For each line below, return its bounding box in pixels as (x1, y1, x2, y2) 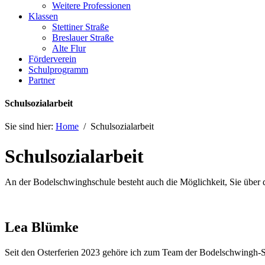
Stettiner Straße (52, 21, 109, 32)
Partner (28, 75, 55, 85)
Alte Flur (52, 43, 86, 53)
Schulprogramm (28, 64, 88, 75)
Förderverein (28, 53, 76, 64)
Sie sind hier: (5, 121, 56, 132)
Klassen (28, 11, 58, 21)
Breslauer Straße (52, 32, 114, 43)
